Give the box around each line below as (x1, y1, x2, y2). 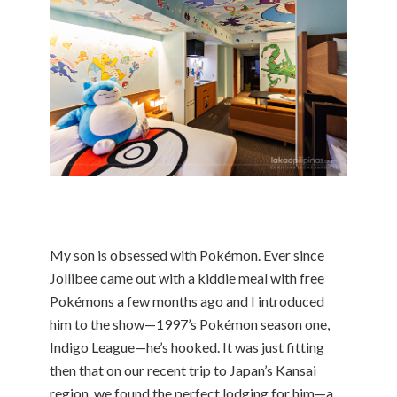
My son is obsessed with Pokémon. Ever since (50, 245, 324, 263)
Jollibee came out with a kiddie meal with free (50, 269, 324, 286)
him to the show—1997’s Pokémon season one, (50, 315, 330, 332)
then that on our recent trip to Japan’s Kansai (50, 361, 316, 378)
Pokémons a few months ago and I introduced (50, 292, 324, 309)
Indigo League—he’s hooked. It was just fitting (50, 338, 324, 355)
